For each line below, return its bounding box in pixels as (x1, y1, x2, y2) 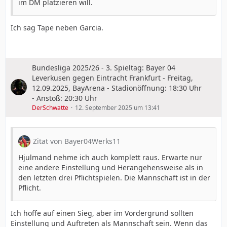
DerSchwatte (32, 103, 68, 112)
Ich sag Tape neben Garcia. (11, 22, 103, 32)
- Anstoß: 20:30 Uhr (32, 93, 97, 103)
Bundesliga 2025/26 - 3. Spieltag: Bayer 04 (32, 62, 175, 72)
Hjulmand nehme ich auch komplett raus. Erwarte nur (18, 152, 202, 162)
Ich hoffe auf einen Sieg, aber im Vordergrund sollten (11, 208, 194, 218)
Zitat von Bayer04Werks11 (33, 136, 121, 146)
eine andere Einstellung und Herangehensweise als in (18, 162, 203, 172)
